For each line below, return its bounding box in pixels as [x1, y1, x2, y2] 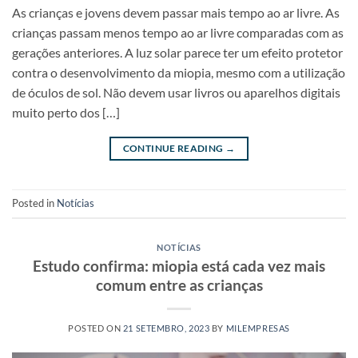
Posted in [12, 197, 57, 210]
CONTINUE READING [122, 142, 225, 155]
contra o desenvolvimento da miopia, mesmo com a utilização [12, 65, 345, 81]
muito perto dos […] [12, 105, 120, 121]
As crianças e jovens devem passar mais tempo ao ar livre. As [12, 5, 340, 21]
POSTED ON [68, 322, 123, 333]
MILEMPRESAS [225, 322, 290, 333]
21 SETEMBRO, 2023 [122, 322, 210, 333]
